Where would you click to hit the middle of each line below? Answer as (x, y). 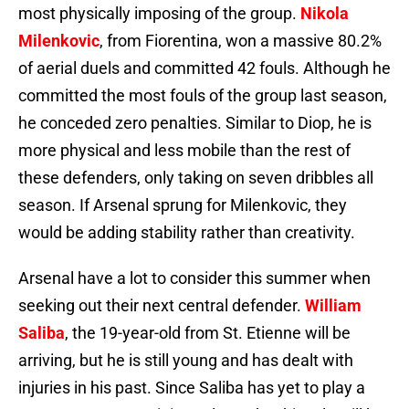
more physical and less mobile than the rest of (184, 151)
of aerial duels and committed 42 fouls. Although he (204, 68)
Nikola (325, 14)
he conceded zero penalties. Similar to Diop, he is (195, 123)
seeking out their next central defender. (162, 306)
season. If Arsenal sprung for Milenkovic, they (183, 205)
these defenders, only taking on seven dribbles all (196, 178)
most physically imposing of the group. (159, 14)
